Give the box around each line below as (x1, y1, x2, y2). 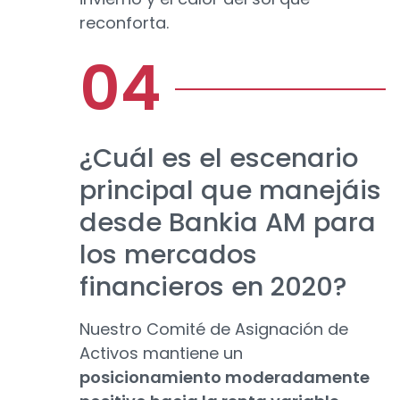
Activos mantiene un (79, 342, 243, 365)
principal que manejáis (79, 172, 381, 209)
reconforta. (79, 12, 169, 35)
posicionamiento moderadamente (79, 366, 370, 389)
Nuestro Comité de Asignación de (79, 318, 348, 341)
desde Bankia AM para (79, 204, 376, 241)
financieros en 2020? (79, 269, 346, 305)
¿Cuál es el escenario (79, 140, 358, 177)
